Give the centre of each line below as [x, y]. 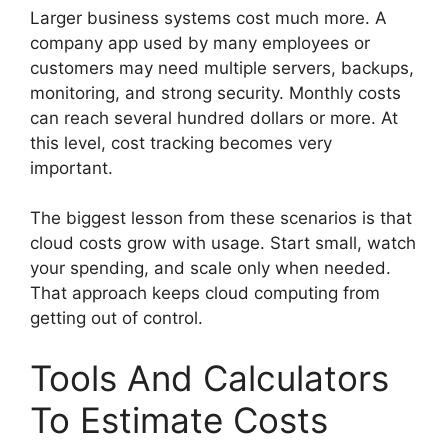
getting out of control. [116, 318]
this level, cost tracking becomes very [181, 142]
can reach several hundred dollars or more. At [214, 117]
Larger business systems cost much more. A [208, 17]
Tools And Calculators [209, 377]
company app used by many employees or [200, 42]
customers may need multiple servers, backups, [222, 67]
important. [71, 167]
